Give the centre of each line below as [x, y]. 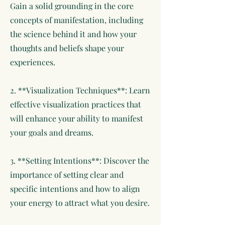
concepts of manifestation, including [77, 20]
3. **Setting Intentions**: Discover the [80, 160]
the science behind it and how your [73, 34]
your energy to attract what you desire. [80, 203]
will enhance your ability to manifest [77, 118]
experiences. [33, 62]
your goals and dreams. [52, 132]
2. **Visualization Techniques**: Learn [80, 90]
